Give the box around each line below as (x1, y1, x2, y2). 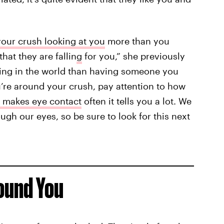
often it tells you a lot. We (81, 95, 191, 106)
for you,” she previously (81, 50, 185, 61)
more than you (104, 35, 169, 46)
